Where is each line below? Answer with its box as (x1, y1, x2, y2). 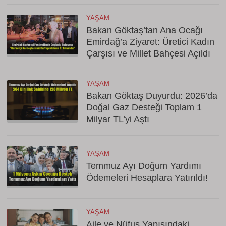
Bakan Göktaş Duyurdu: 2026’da (86, 91, 217, 101)
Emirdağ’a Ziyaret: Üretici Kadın (86, 37, 214, 47)
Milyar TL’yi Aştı (86, 114, 149, 124)
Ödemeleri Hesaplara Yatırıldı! (86, 173, 208, 183)
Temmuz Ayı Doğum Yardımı (86, 161, 201, 171)
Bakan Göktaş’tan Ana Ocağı (86, 25, 203, 35)
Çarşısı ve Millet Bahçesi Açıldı (86, 48, 210, 59)
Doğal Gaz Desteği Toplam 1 (86, 102, 202, 112)
